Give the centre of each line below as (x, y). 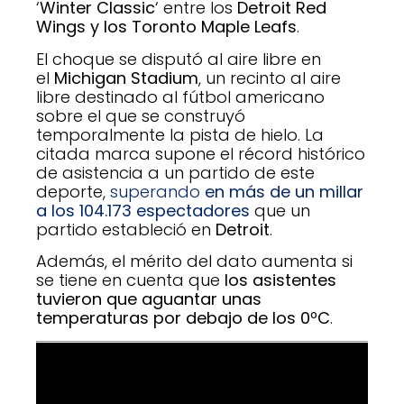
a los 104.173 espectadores (143, 210)
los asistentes (278, 280)
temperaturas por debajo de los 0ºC (183, 318)
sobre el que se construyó (141, 115)
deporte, (73, 191)
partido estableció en (126, 229)
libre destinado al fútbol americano (180, 96)
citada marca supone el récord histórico (201, 153)
